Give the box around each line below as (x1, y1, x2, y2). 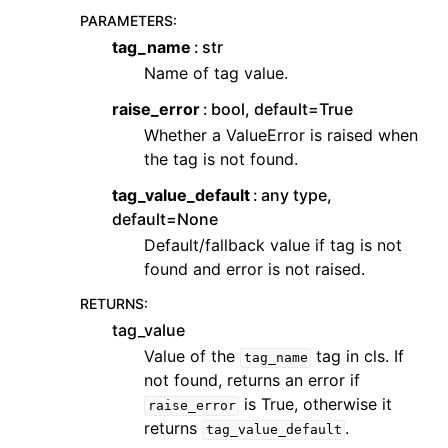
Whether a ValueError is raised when (144, 125, 418, 146)
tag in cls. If (311, 346, 405, 367)
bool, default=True (211, 99, 354, 120)
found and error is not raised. (144, 259, 365, 280)
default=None (112, 209, 218, 230)
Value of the (144, 346, 240, 367)
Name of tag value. (144, 63, 288, 84)
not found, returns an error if (144, 370, 360, 391)
